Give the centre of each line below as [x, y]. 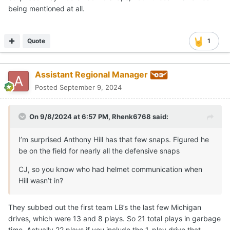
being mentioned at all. [46, 9]
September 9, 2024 [91, 87]
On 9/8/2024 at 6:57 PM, [71, 116]
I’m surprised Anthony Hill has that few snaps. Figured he [114, 139]
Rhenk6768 [131, 116]
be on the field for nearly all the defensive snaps [99, 150]
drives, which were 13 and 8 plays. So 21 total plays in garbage [114, 218]
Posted [47, 87]
